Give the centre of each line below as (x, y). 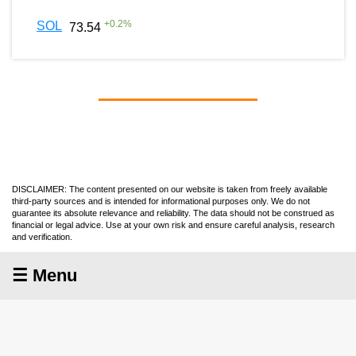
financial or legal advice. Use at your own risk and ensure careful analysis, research (173, 224)
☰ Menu (44, 275)
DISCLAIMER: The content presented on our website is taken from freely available (170, 189)
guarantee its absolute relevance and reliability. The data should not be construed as (173, 213)
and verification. (42, 236)
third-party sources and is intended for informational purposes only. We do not (161, 201)
